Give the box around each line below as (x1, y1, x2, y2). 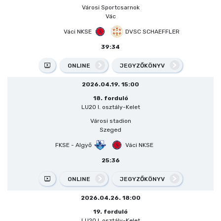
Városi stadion (90, 117, 131, 124)
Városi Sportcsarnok (81, 3, 140, 11)
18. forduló (93, 94, 128, 102)
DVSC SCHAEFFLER (125, 28, 180, 35)
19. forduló (93, 208, 128, 215)
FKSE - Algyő (55, 141, 92, 148)
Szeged (100, 126, 121, 133)
